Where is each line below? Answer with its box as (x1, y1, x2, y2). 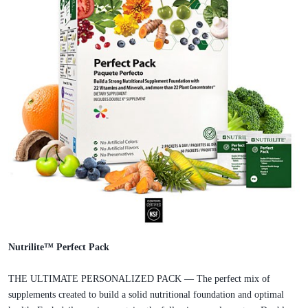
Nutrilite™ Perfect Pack (8, 241, 109, 252)
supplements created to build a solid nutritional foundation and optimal (8, 289, 284, 300)
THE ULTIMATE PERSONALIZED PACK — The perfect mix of (8, 273, 270, 284)
